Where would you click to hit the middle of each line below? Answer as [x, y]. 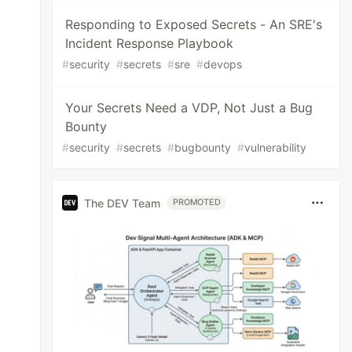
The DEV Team [123, 203]
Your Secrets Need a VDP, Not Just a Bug [189, 108]
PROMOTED [197, 202]
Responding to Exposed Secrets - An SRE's [194, 24]
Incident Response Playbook [150, 43]
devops [223, 64]
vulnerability [276, 147]
